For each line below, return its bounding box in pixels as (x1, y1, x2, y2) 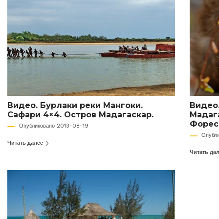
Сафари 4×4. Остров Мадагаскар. (7, 110, 153, 120)
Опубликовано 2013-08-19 (19, 123, 88, 130)
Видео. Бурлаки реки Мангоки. (7, 101, 143, 110)
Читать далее (7, 140, 44, 147)
